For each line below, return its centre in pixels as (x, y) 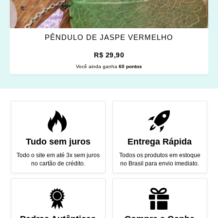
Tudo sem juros (58, 142)
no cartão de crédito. (58, 164)
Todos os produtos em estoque (160, 155)
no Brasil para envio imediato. (160, 164)
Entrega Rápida (160, 142)
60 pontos (130, 67)
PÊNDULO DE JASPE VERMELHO (109, 37)
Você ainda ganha (97, 67)
